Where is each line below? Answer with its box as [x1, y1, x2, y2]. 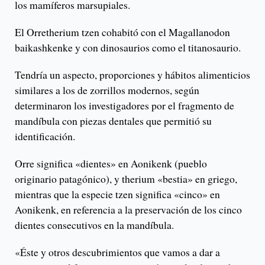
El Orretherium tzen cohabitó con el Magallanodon [15, 24, 230, 39]
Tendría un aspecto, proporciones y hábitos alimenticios [15, 67, 250, 82]
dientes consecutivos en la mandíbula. [15, 217, 174, 232]
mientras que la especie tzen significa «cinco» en [15, 186, 220, 201]
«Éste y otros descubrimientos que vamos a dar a [15, 244, 220, 259]
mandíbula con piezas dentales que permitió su [15, 113, 212, 128]
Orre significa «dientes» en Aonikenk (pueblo [15, 156, 207, 170]
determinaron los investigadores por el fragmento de [15, 98, 234, 112]
